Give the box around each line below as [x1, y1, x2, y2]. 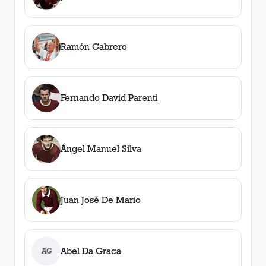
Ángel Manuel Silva [61, 143, 141, 154]
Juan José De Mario [61, 194, 141, 205]
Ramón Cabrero [61, 41, 127, 52]
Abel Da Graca [61, 245, 121, 256]
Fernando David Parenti [61, 92, 157, 103]
